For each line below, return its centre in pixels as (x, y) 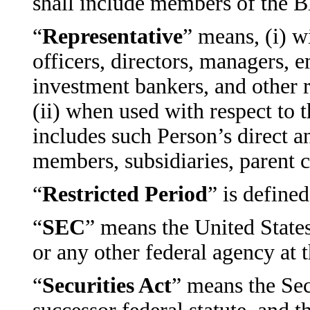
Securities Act (107, 285)
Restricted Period (125, 194)
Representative (112, 36)
